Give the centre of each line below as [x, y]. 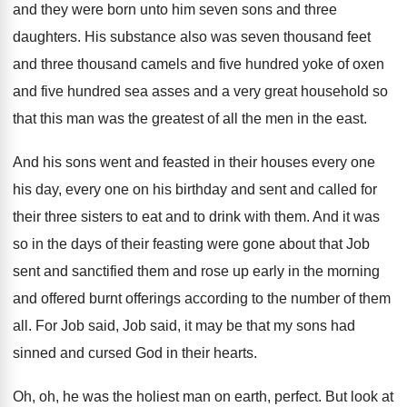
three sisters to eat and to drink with [158, 217]
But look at [359, 397]
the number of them [329, 298]
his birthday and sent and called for [265, 189]
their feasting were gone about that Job [245, 244]
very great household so [311, 91]
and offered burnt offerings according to [138, 298]
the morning [342, 271]
